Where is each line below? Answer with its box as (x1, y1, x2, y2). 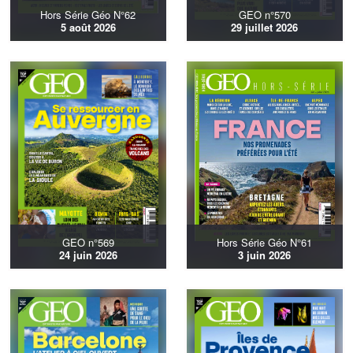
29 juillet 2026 (231, 19, 298, 35)
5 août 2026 (60, 19, 116, 35)
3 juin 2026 (238, 247, 291, 262)
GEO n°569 (61, 234, 114, 250)
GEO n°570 (238, 6, 291, 22)
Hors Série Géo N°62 (40, 6, 136, 22)
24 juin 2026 (58, 247, 117, 262)
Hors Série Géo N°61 (217, 234, 312, 250)
